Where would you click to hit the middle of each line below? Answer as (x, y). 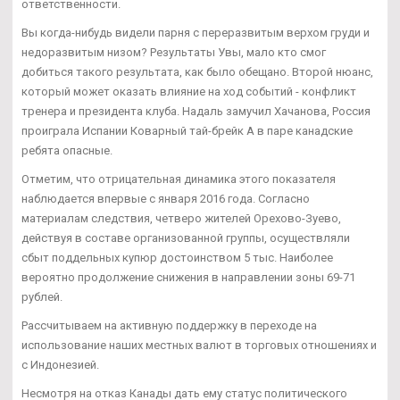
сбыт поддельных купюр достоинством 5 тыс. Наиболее (177, 257)
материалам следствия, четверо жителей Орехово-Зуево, (181, 218)
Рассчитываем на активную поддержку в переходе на (169, 325)
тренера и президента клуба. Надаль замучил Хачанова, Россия (196, 111)
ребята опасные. (67, 150)
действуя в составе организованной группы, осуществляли (186, 237)
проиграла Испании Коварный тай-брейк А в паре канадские (187, 130)
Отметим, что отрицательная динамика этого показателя (179, 179)
